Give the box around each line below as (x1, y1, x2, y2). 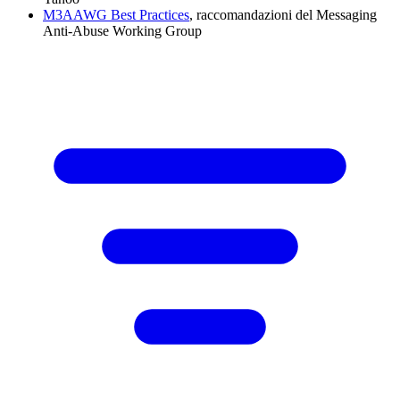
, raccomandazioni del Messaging (189, 7, 377, 23)
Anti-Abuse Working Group (43, 23, 202, 39)
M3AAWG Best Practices (43, 7, 189, 23)
